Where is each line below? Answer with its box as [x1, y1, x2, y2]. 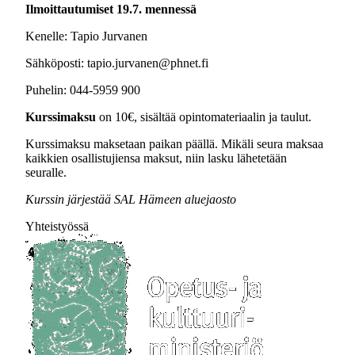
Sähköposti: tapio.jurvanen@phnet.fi [25, 55, 208, 70]
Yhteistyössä [25, 219, 89, 233]
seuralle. [25, 165, 67, 179]
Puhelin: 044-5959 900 [25, 82, 140, 97]
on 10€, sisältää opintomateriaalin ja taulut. [99, 109, 311, 124]
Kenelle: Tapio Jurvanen [25, 29, 147, 43]
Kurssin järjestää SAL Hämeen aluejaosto [25, 192, 236, 206]
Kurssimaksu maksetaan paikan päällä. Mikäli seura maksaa [25, 136, 323, 151]
